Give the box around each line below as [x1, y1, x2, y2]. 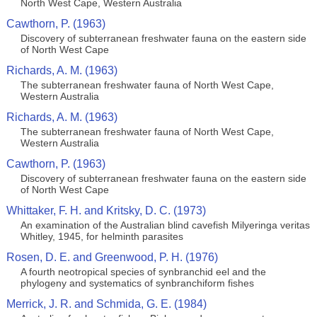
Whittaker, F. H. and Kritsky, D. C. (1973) [6, 204, 206, 217]
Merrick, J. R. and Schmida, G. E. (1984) [6, 298, 207, 310]
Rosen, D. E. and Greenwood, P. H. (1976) [6, 251, 218, 263]
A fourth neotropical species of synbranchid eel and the [20, 266, 266, 277]
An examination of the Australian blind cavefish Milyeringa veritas [20, 219, 310, 231]
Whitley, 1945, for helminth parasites [20, 231, 183, 242]
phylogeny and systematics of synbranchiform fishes [20, 277, 254, 289]
